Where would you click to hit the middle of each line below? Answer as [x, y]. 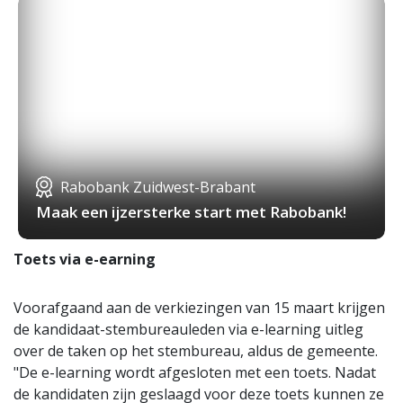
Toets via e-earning [85, 260]
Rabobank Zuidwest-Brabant [158, 188]
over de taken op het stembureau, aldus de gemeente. [196, 351]
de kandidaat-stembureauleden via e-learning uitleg [188, 330]
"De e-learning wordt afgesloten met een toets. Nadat [195, 373]
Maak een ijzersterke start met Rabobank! [191, 212]
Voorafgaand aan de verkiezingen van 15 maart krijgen [199, 308]
